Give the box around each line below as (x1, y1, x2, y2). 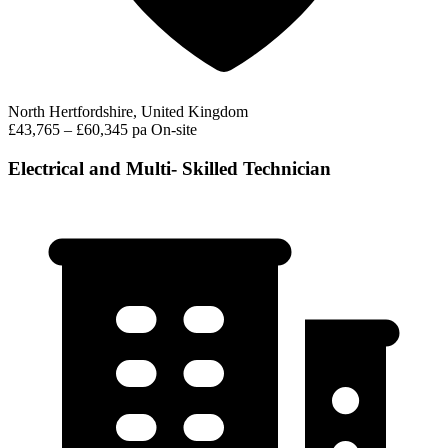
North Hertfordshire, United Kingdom (8, 102, 248, 120)
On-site (151, 120, 197, 138)
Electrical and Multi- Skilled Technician (8, 157, 331, 179)
